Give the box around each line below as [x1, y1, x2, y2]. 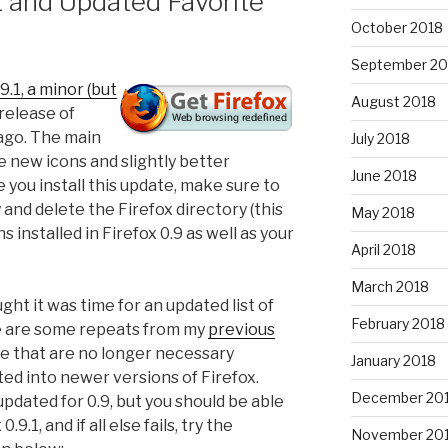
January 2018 [350, 351, 436, 369]
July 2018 [350, 129, 410, 147]
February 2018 [350, 314, 445, 332]
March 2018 [350, 277, 429, 295]
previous [208, 320, 275, 340]
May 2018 [350, 203, 415, 221]
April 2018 [350, 240, 416, 258]
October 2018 [350, 18, 443, 36]
